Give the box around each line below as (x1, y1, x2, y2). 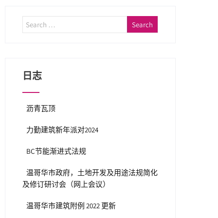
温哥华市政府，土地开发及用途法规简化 (26, 168, 158, 177)
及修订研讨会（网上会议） (22, 180, 110, 189)
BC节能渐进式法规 (26, 146, 87, 156)
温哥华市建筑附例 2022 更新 (26, 201, 116, 210)
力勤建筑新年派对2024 (26, 125, 99, 134)
